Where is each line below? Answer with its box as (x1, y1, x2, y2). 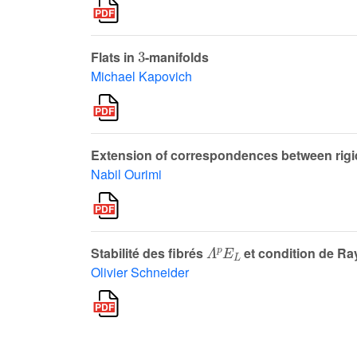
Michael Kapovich (91, 67, 192, 86)
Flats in (91, 48, 138, 67)
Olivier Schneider (91, 263, 189, 282)
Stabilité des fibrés (91, 244, 206, 263)
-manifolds (145, 48, 210, 67)
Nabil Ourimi (91, 165, 162, 184)
